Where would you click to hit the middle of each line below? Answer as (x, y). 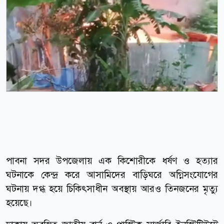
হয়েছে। (19, 202)
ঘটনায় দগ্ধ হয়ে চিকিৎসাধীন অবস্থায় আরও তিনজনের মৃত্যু (112, 188)
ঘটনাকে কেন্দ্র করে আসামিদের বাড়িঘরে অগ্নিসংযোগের (112, 174)
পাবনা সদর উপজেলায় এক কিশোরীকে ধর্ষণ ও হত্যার (112, 160)
